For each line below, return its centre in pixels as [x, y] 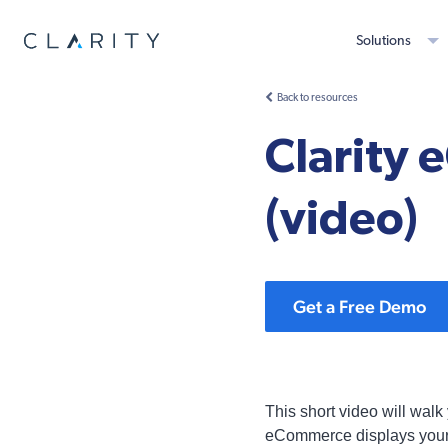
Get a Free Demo [360, 306]
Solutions [383, 41]
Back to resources [317, 98]
